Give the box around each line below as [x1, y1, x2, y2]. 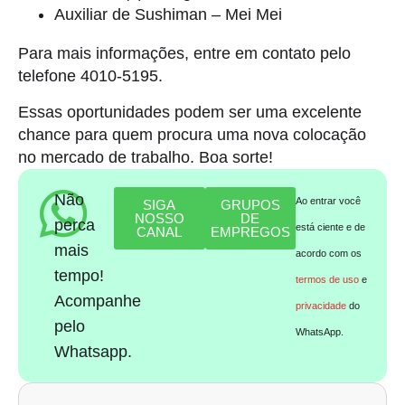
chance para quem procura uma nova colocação [18, 125, 366, 144]
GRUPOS [220, 196, 280, 212]
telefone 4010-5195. [18, 67, 163, 86]
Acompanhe [54, 291, 142, 310]
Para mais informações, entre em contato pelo [18, 44, 351, 63]
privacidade [296, 299, 347, 311]
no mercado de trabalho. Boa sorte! [18, 147, 273, 166]
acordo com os [296, 247, 363, 259]
